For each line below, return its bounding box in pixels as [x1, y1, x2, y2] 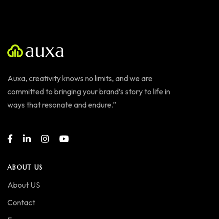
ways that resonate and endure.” [7, 100, 116, 110]
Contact [7, 197, 35, 208]
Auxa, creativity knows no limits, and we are [7, 73, 153, 84]
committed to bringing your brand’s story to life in [7, 87, 170, 97]
